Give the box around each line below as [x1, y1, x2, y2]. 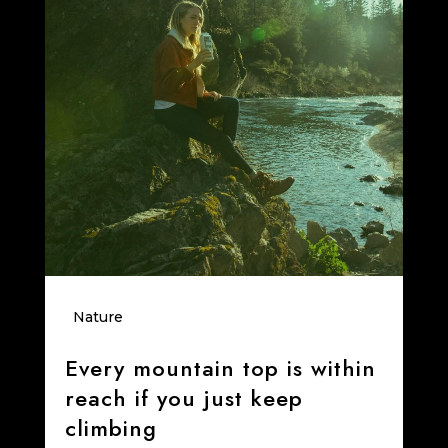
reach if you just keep [64, 382, 303, 415]
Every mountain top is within [64, 352, 376, 385]
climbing [64, 412, 157, 445]
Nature [72, 308, 123, 327]
